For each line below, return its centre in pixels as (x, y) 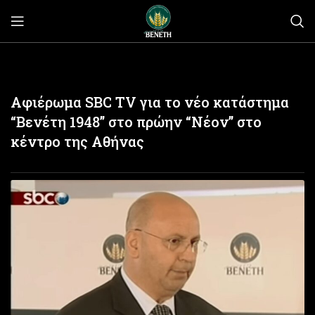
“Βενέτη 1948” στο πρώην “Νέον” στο (136, 122)
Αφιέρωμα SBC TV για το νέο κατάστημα (150, 102)
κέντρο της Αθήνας (77, 142)
